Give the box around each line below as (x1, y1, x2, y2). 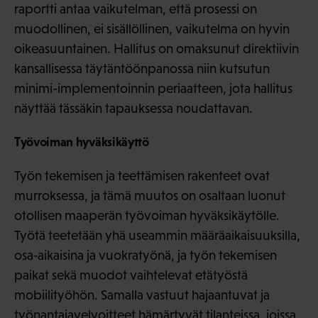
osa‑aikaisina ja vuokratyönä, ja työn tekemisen (14, 248, 277, 263)
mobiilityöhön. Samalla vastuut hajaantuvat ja (14, 287, 270, 303)
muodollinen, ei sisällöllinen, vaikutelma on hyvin (14, 21, 290, 37)
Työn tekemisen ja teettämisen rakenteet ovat (14, 168, 270, 184)
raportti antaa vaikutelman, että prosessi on (14, 1, 257, 17)
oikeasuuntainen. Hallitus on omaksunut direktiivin (14, 41, 299, 57)
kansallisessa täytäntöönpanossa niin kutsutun (14, 61, 270, 77)
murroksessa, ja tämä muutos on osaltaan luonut (14, 188, 285, 204)
